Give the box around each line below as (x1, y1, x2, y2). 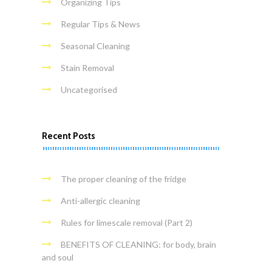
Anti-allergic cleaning (60, 195, 140, 206)
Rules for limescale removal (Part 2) (60, 217, 192, 228)
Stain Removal (60, 63, 114, 73)
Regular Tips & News (60, 19, 140, 30)
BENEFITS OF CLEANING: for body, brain (60, 239, 216, 250)
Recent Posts (41, 131, 95, 142)
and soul (41, 252, 73, 263)
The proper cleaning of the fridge (60, 174, 186, 185)
